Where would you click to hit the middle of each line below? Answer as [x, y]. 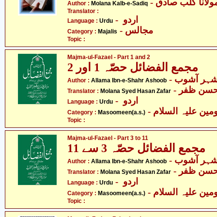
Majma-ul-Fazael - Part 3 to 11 [108, 138]
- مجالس [139, 30]
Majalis [108, 31]
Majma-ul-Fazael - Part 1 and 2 [109, 57]
